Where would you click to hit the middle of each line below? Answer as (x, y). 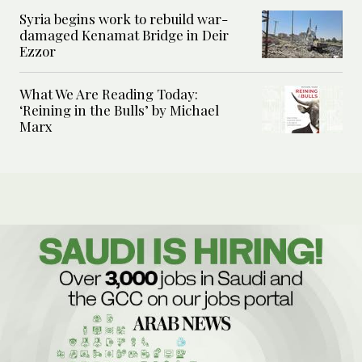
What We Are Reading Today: (109, 94)
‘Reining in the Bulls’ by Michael (119, 110)
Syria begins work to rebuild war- (124, 19)
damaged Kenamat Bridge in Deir (124, 35)
